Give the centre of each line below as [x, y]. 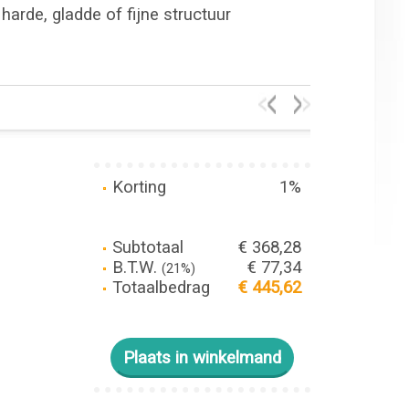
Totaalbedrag [158, 288]
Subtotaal [145, 247]
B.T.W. [134, 267]
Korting [136, 187]
